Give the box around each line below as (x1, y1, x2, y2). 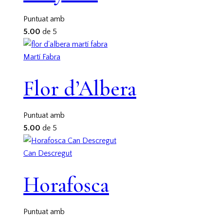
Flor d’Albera (23, 75, 136, 102)
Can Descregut (23, 149, 72, 158)
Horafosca (23, 171, 109, 198)
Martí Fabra (23, 53, 60, 62)
